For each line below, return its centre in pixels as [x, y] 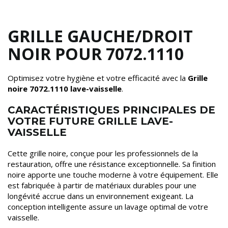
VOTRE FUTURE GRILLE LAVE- [90, 121]
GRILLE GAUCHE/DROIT [100, 36]
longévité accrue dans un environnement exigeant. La [101, 196]
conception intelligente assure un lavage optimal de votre [108, 206]
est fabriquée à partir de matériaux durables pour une [102, 185]
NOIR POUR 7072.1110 [96, 53]
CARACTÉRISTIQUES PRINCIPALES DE [111, 110]
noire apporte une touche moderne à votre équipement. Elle [113, 174]
